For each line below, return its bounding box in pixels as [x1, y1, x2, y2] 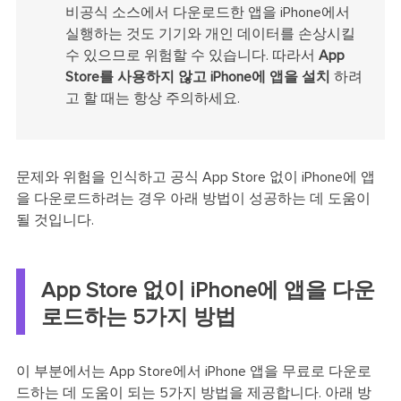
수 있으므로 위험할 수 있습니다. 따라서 [64, 47, 319, 63]
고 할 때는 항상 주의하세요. [64, 90, 240, 106]
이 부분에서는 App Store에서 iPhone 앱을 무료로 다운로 [15, 363, 371, 379]
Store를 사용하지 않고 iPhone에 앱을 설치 [64, 69, 330, 84]
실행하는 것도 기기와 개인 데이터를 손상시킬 [64, 26, 355, 41]
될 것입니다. [15, 213, 94, 228]
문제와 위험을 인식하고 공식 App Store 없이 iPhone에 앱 [15, 170, 375, 185]
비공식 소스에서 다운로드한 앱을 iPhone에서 [64, 4, 350, 20]
